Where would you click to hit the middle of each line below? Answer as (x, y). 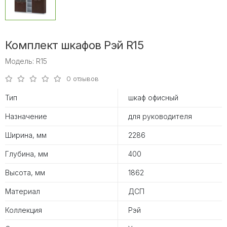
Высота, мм (25, 173)
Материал (23, 192)
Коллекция (24, 210)
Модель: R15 (26, 61)
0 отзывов (83, 79)
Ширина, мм (26, 135)
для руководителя (160, 117)
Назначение (26, 117)
